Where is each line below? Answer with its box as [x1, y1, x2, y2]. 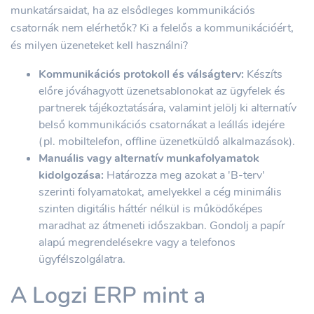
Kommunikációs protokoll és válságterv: [39, 67, 244, 82]
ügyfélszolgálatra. [39, 252, 125, 267]
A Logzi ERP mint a [11, 280, 205, 310]
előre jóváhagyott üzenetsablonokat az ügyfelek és [39, 83, 285, 99]
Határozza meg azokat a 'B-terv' [104, 168, 265, 183]
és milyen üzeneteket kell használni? [11, 38, 188, 53]
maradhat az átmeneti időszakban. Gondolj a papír [39, 218, 285, 233]
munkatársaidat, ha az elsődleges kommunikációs [11, 3, 255, 18]
